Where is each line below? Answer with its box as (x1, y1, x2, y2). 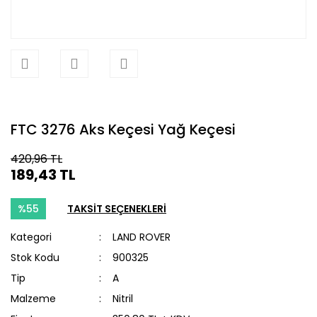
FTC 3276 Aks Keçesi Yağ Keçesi (11, 120, 236, 139)
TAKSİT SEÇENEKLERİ (67, 201, 166, 216)
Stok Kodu (11, 250, 59, 265)
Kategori (11, 230, 52, 244)
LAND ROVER (113, 230, 171, 244)
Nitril (113, 292, 134, 306)
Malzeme (11, 292, 56, 306)
